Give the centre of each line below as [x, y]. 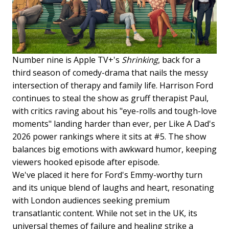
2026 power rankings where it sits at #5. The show [109, 136]
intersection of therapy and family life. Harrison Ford [113, 85]
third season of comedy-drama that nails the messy [110, 72]
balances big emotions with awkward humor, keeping [114, 149]
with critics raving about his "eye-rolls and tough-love [114, 111]
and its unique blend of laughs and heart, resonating [113, 187]
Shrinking [140, 60]
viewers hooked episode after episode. [86, 162]
